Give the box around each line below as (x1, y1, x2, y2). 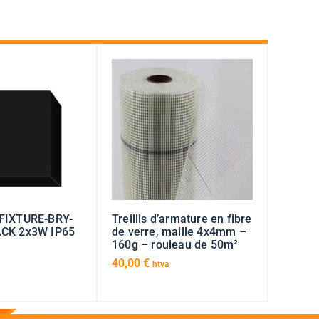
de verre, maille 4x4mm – (112, 225, 246, 239)
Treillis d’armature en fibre (112, 212, 252, 226)
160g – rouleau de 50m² (112, 238, 239, 252)
